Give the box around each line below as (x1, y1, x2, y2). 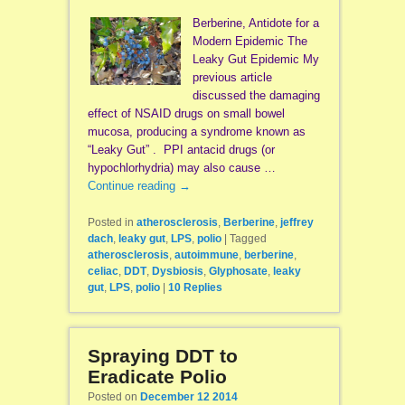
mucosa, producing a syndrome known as (87, 125, 306, 139)
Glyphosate (208, 265, 268, 278)
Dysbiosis (151, 265, 203, 278)
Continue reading (87, 179, 179, 193)
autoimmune (174, 249, 239, 262)
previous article (192, 71, 272, 85)
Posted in (87, 216, 134, 230)
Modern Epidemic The (192, 34, 307, 49)
